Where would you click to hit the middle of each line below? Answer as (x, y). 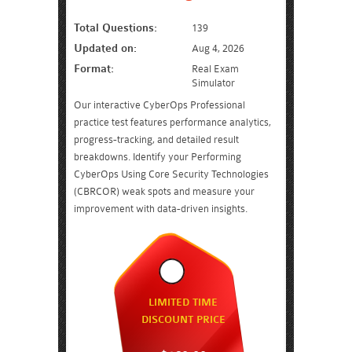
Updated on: (105, 48)
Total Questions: (115, 28)
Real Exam (215, 69)
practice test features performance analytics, (172, 122)
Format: (94, 69)
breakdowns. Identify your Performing (158, 157)
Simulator (213, 83)
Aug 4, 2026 (218, 48)
